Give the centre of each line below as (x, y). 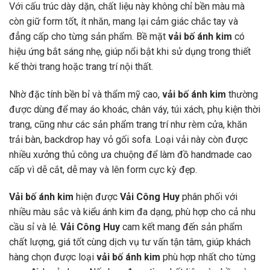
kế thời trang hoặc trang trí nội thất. (81, 66)
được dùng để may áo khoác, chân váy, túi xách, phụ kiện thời (135, 109)
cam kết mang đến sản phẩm (181, 227)
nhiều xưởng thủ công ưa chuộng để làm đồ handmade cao (130, 154)
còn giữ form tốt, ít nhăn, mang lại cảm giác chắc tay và (124, 21)
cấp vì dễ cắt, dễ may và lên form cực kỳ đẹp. (103, 169)
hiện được (97, 197)
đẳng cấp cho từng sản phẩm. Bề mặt (89, 36)
